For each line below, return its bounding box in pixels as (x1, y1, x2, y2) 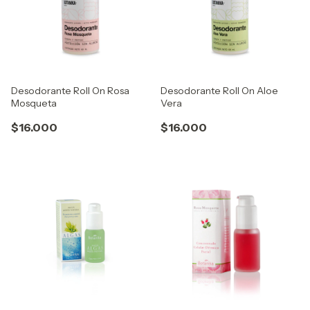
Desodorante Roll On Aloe (161, 84, 278, 98)
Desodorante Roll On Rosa (11, 84, 129, 98)
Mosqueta (11, 97, 57, 110)
